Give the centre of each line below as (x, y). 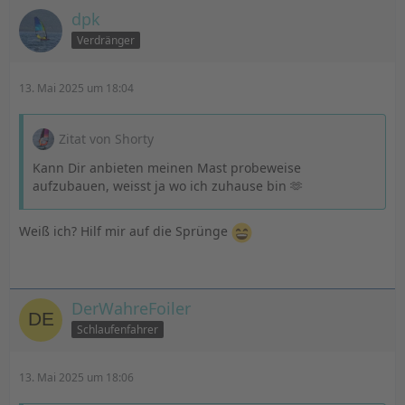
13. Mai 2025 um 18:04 (76, 88)
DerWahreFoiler (131, 308)
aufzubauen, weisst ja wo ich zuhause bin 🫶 (168, 186)
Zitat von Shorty (106, 139)
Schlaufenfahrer (118, 329)
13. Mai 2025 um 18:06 (76, 377)
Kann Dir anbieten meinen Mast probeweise (167, 168)
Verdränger (106, 40)
